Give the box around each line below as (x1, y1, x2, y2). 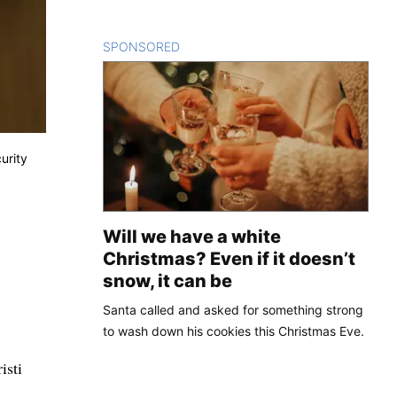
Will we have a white (103, 225, 281, 247)
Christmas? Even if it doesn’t (103, 247, 355, 269)
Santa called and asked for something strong (103, 301, 363, 317)
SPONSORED (103, 38, 180, 54)
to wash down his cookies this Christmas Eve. (103, 323, 364, 339)
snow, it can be (103, 269, 232, 292)
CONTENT (180, 38, 241, 54)
